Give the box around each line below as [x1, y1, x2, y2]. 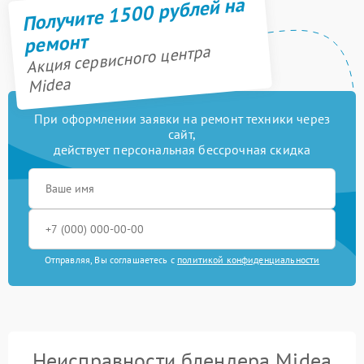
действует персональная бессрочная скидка [53, 141, 311, 158]
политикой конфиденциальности [177, 253, 320, 266]
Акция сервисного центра [24, 41, 211, 79]
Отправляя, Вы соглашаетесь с [44, 253, 178, 266]
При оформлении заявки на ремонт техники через [33, 110, 331, 127]
